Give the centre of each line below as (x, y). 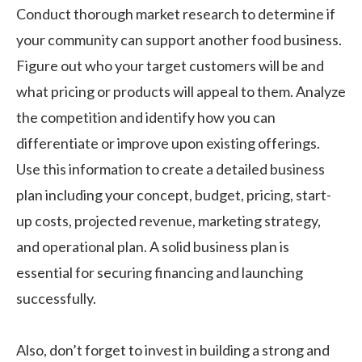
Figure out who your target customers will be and (170, 65)
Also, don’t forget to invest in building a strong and (173, 350)
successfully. (56, 298)
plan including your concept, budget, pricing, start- (174, 195)
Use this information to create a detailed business (170, 169)
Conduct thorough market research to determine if (176, 14)
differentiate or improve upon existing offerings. (168, 143)
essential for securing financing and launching (160, 272)
